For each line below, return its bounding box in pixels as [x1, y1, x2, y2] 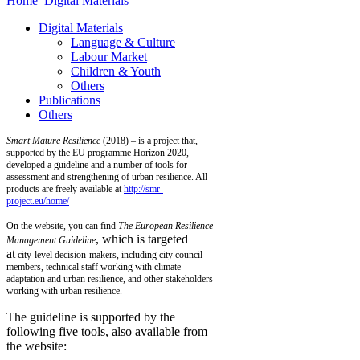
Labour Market [71, 49, 147, 63]
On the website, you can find [6, 219, 118, 231]
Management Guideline [6, 234, 96, 246]
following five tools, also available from [6, 324, 207, 338]
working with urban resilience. [6, 284, 122, 297]
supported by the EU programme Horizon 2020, [6, 146, 189, 158]
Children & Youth [71, 63, 161, 78]
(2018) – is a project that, [103, 134, 198, 146]
